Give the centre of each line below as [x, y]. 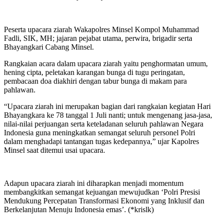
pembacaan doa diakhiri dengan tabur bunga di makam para [95, 81]
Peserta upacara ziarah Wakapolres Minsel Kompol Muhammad [101, 29]
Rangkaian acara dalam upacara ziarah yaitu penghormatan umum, [106, 63]
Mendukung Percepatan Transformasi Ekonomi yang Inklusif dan [104, 200]
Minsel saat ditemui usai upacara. [54, 150]
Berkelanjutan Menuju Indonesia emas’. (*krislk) [79, 209]
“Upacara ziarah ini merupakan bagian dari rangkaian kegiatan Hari [107, 106]
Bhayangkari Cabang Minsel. [49, 47]
